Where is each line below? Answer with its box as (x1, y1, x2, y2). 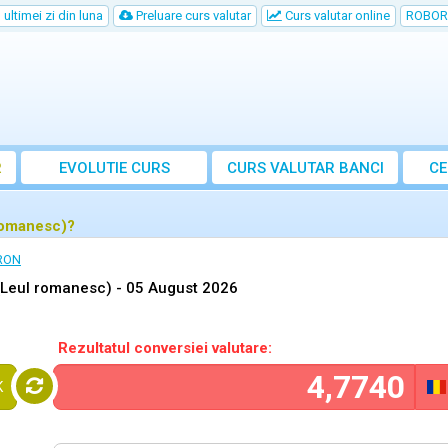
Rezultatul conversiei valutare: (58, 339, 272, 357)
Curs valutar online (282, 8, 390, 23)
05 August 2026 (126, 279, 238, 297)
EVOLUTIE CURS (58, 159, 170, 177)
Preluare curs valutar (133, 8, 251, 23)
